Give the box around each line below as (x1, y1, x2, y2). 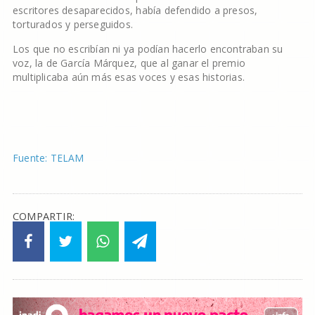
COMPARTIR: (12, 210, 75, 223)
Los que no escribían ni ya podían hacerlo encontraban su (12, 42, 283, 56)
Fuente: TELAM (12, 151, 84, 165)
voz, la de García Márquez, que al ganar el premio (12, 56, 246, 70)
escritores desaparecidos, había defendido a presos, (12, 4, 258, 17)
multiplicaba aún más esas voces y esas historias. (12, 70, 245, 84)
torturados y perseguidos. (12, 18, 134, 31)
